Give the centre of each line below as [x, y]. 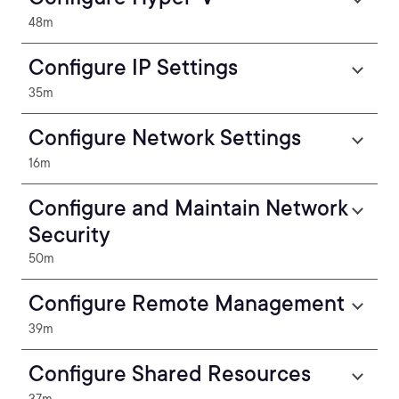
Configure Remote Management [187, 303]
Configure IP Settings [133, 67]
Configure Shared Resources [170, 374]
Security [69, 235]
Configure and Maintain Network [188, 208]
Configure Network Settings [165, 138]
